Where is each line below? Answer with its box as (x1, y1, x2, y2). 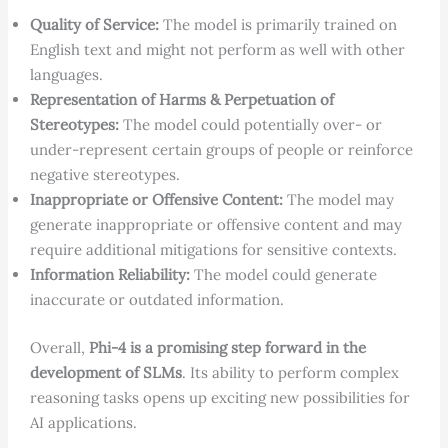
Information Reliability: (29, 265, 190, 285)
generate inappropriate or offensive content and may (29, 215, 402, 235)
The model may (282, 190, 394, 210)
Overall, (29, 337, 89, 357)
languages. (29, 65, 103, 85)
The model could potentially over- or (118, 115, 382, 135)
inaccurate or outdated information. (29, 290, 284, 310)
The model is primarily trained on (158, 15, 397, 35)
